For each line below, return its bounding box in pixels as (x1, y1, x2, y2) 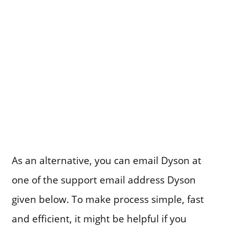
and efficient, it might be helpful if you (11, 212, 187, 226)
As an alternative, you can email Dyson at (11, 153, 201, 168)
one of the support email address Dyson (11, 173, 196, 187)
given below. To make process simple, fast (11, 192, 204, 207)
